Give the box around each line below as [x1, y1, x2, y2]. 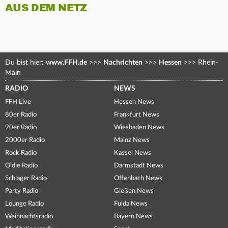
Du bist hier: [5, 59, 46, 67]
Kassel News [114, 150, 151, 157]
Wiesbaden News [114, 124, 164, 131]
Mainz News [114, 137, 150, 144]
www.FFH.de [46, 59, 87, 67]
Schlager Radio [5, 175, 47, 182]
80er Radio [5, 111, 37, 119]
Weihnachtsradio [5, 213, 53, 220]
